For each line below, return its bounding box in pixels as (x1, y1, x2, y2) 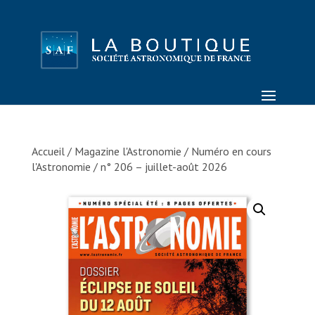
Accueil (31, 144, 65, 158)
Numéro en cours (191, 144, 271, 158)
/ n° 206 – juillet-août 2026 (90, 160, 227, 174)
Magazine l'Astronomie (74, 144, 181, 158)
